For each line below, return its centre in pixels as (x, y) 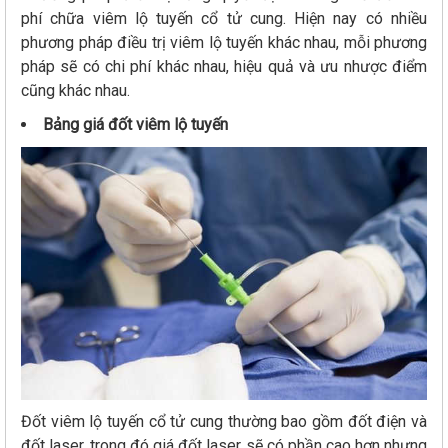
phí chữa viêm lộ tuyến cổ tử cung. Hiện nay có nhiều (224, 18)
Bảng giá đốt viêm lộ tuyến (135, 124)
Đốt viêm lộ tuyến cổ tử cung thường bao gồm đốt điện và (224, 422)
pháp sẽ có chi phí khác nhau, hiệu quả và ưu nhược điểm (224, 66)
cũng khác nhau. (77, 90)
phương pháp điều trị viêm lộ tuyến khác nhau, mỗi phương (224, 42)
